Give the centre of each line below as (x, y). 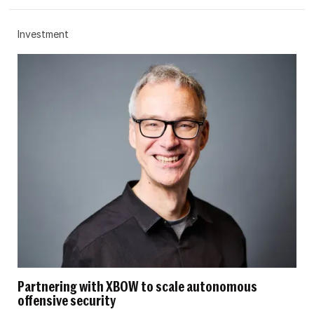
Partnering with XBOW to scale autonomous (138, 287)
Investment (43, 34)
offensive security (67, 301)
